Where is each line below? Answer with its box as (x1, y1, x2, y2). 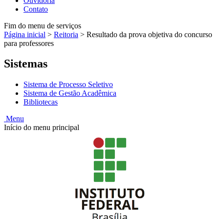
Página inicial (4, 30, 45, 39)
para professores (4, 39, 54, 47)
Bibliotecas (23, 98, 58, 107)
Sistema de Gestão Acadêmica (23, 89, 116, 98)
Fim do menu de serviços (4, 21, 81, 30)
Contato (23, 4, 48, 13)
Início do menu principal (4, 123, 79, 132)
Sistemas (4, 57, 47, 70)
